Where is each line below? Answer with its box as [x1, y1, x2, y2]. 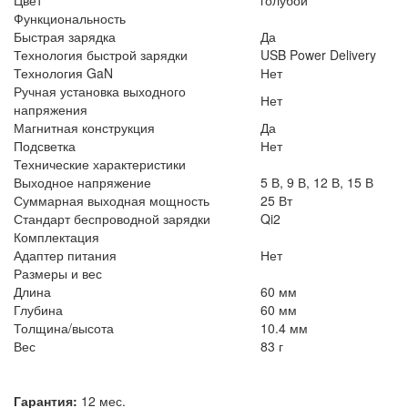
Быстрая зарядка [14, 26, 116, 46]
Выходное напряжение [14, 172, 151, 191]
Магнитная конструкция [14, 117, 155, 137]
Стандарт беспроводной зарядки [14, 209, 210, 228]
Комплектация [14, 227, 99, 246]
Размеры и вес [14, 263, 102, 282]
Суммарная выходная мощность [14, 190, 209, 209]
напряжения [14, 99, 87, 118]
